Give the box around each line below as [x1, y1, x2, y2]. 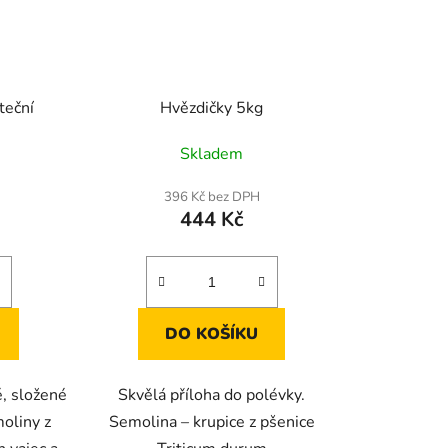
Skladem [180, 143, 244, 166]
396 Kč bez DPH [163, 188, 260, 207]
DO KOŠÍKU [165, 323, 259, 346]
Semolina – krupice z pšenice [108, 411, 315, 434]
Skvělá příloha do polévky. [118, 384, 306, 407]
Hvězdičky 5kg [160, 97, 264, 120]
